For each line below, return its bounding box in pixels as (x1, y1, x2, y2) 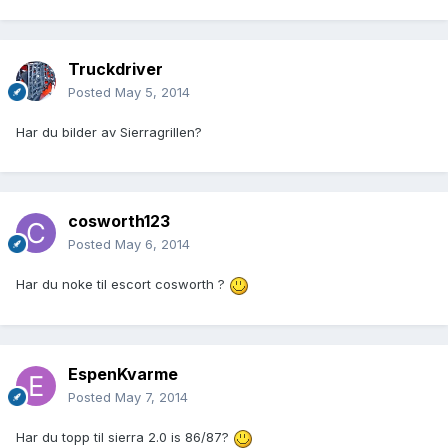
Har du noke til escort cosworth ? (16, 276, 229, 293)
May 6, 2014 (115, 236, 190, 253)
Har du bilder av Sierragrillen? (16, 124, 202, 141)
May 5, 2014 (115, 84, 190, 101)
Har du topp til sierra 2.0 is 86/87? (16, 429, 233, 446)
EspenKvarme (68, 364, 178, 385)
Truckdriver (68, 59, 163, 80)
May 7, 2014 (115, 389, 188, 406)
